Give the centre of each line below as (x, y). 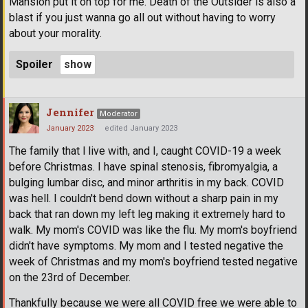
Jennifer (70, 112)
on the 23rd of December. (70, 278)
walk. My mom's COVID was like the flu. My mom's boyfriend (153, 230)
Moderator (119, 114)
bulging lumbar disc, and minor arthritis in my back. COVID (146, 183)
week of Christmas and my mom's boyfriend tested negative (153, 262)
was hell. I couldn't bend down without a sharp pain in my (144, 199)
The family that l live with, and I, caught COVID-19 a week (145, 151)
